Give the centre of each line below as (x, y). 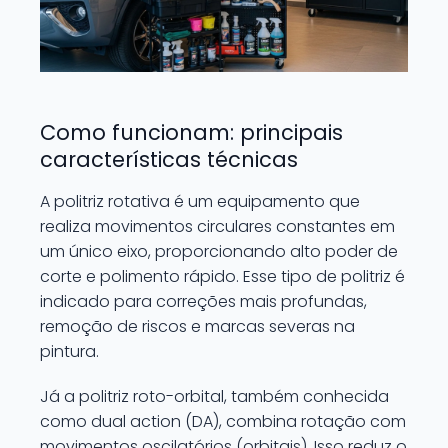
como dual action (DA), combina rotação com (223, 421)
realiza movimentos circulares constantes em (217, 226)
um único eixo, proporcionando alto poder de (219, 251)
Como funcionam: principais (191, 132)
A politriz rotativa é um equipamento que (200, 201)
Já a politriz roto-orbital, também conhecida (214, 396)
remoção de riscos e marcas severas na (197, 326)
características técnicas (169, 159)
